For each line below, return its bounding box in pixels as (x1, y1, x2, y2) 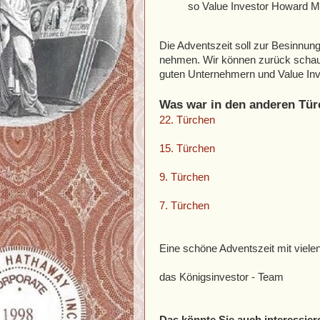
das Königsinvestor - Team (159, 271, 284, 283)
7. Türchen (159, 199, 209, 211)
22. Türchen (159, 114, 215, 126)
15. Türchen (159, 142, 215, 154)
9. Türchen (159, 171, 209, 183)
